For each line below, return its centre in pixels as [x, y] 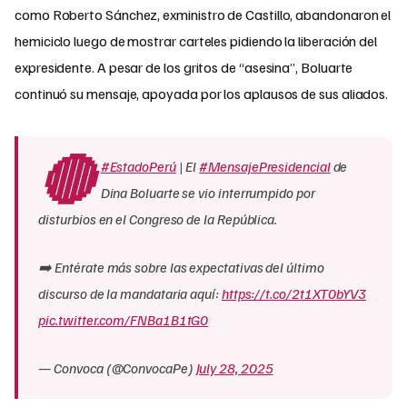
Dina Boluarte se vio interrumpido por [208, 193]
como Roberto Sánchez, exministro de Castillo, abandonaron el [203, 15]
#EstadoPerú [138, 167]
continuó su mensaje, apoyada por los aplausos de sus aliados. [202, 94]
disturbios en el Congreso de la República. [158, 219]
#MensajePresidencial [265, 167]
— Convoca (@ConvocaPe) [117, 368]
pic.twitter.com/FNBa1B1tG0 [124, 320]
